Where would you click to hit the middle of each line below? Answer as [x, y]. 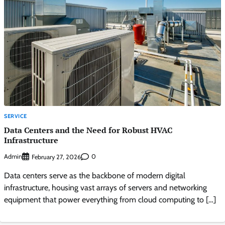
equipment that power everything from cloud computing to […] [110, 199]
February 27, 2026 [56, 157]
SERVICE [16, 116]
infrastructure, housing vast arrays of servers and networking [105, 187]
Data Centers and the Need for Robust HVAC [88, 130]
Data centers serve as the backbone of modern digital [95, 175]
